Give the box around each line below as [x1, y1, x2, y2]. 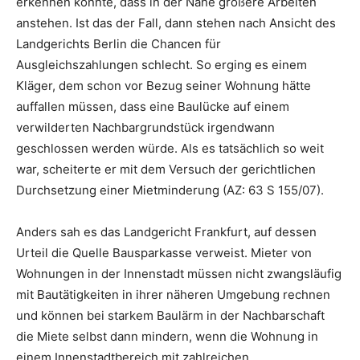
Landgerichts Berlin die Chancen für [16, 36, 221, 52]
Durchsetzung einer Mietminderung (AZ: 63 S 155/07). [16, 182, 324, 198]
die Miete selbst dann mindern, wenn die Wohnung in [16, 329, 318, 345]
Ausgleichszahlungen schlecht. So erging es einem [16, 57, 307, 73]
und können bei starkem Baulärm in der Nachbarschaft [16, 308, 325, 324]
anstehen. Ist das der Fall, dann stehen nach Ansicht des [16, 15, 336, 31]
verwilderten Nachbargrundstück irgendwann [16, 120, 275, 136]
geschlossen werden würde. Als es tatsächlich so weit [16, 141, 324, 157]
